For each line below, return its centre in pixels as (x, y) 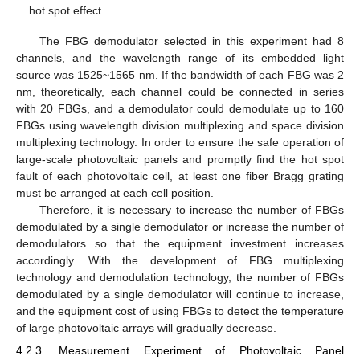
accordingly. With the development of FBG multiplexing (180, 261)
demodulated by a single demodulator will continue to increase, (180, 295)
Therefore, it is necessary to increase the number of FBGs (191, 210)
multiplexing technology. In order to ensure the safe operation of (180, 143)
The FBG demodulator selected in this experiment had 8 (191, 41)
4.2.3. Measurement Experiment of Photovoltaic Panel (180, 351)
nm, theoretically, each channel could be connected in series (180, 92)
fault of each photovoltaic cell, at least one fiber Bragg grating (180, 176)
